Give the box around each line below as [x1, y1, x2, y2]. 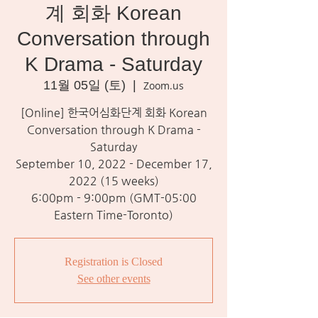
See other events [77, 273, 150, 285]
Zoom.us [143, 79, 184, 92]
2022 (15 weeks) [68, 174, 159, 187]
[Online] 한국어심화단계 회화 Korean [20, 106, 207, 119]
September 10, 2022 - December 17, [15, 157, 212, 170]
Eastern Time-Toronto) [54, 208, 173, 221]
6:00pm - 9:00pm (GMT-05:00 [31, 191, 197, 204]
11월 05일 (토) [43, 78, 126, 92]
